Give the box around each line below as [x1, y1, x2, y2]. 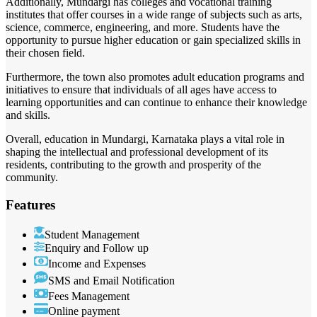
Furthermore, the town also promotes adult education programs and [6, 71, 304, 83]
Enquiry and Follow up [45, 241, 149, 254]
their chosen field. [6, 47, 85, 59]
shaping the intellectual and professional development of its [6, 146, 268, 158]
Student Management [45, 228, 139, 241]
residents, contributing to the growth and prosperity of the [6, 158, 261, 171]
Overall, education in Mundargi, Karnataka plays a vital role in [6, 133, 284, 146]
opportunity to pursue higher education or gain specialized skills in [6, 34, 301, 47]
